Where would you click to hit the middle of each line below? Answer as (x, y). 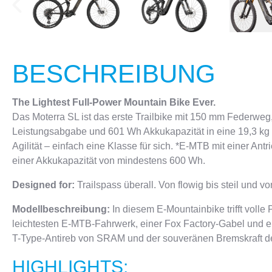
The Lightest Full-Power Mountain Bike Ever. (114, 102)
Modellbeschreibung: (61, 209)
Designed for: (45, 185)
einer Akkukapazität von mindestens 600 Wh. (109, 161)
